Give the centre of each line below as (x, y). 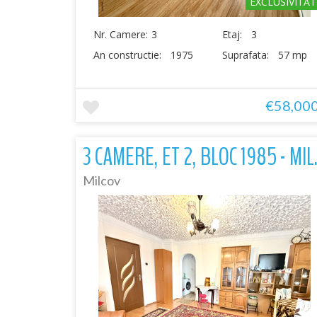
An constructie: (129, 55)
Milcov (102, 180)
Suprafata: (247, 55)
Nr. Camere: (121, 34)
